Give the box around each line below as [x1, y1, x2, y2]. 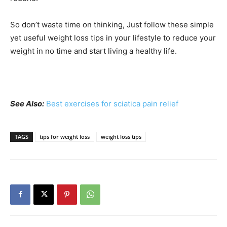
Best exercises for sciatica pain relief [46, 98, 178, 108]
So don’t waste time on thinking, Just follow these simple [10, 19, 214, 29]
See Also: [10, 98, 44, 108]
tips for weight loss [40, 132, 90, 140]
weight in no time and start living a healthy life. [10, 46, 177, 56]
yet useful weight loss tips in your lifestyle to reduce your [10, 32, 216, 43]
